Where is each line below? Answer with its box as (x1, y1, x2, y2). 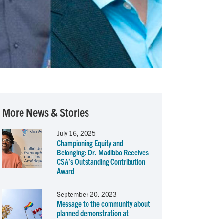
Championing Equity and (56, 138, 123, 148)
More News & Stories (2, 105, 89, 120)
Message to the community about (56, 198, 150, 209)
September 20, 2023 (56, 190, 117, 198)
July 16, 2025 (56, 129, 96, 138)
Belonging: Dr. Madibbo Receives (56, 147, 149, 157)
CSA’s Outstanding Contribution (56, 156, 145, 167)
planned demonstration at (56, 208, 129, 218)
